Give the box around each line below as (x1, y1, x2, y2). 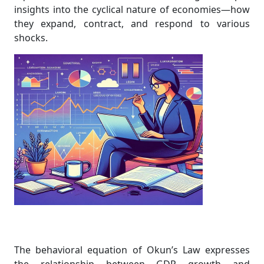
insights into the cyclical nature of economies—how (14, 3, 250, 16)
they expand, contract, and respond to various (14, 17, 250, 30)
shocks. (14, 31, 48, 44)
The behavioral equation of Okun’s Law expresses (14, 243, 250, 256)
